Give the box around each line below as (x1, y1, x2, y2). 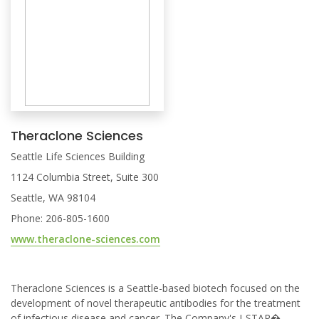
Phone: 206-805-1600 (11, 211, 110, 225)
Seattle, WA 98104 (11, 191, 95, 204)
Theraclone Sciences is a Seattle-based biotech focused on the (11, 281, 300, 295)
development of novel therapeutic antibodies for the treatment (11, 296, 300, 310)
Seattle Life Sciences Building (11, 150, 145, 163)
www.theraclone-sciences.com (11, 232, 160, 246)
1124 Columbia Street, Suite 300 (11, 170, 159, 184)
